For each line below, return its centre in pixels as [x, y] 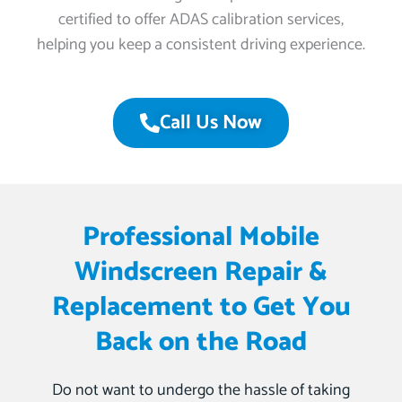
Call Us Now [211, 123]
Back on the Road [201, 343]
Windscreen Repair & [201, 273]
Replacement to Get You [201, 308]
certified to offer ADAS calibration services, [201, 20]
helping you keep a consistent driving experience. [201, 45]
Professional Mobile [201, 238]
